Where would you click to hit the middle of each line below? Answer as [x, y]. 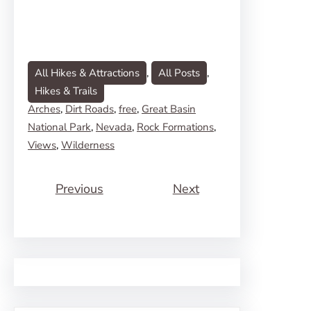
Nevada [114, 127]
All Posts [179, 73]
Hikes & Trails [66, 91]
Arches [44, 109]
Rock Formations [175, 127]
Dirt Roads [90, 109]
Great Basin [169, 109]
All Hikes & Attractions [87, 73]
